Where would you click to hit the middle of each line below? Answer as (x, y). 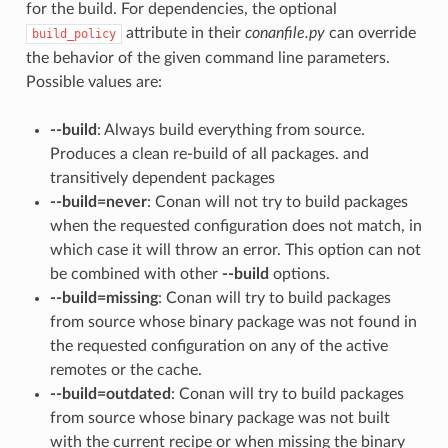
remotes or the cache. (125, 369)
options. (299, 273)
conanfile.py (284, 32)
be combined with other (135, 273)
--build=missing (103, 297)
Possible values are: (93, 81)
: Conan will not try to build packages (277, 201)
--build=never (98, 201)
